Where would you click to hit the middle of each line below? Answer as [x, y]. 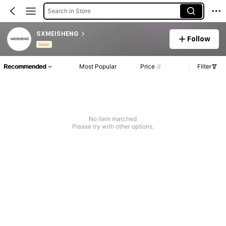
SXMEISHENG [57, 34]
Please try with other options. [113, 127]
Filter [204, 67]
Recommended [25, 67]
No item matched [113, 119]
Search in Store [69, 11]
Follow [199, 39]
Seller [44, 45]
